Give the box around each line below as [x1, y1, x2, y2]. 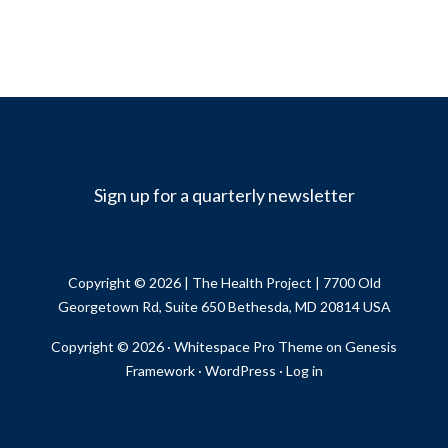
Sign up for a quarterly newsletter [93, 183, 355, 206]
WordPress [204, 362, 276, 379]
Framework [125, 362, 195, 379]
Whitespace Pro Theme [174, 338, 323, 355]
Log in [285, 362, 323, 379]
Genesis [345, 338, 397, 355]
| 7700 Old [311, 274, 381, 291]
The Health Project [191, 274, 312, 291]
